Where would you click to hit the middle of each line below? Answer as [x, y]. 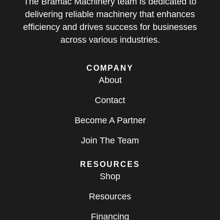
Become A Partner [110, 121]
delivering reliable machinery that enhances [110, 14]
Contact [110, 100]
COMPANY [110, 68]
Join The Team [110, 141]
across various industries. [110, 40]
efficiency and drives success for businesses [110, 27]
